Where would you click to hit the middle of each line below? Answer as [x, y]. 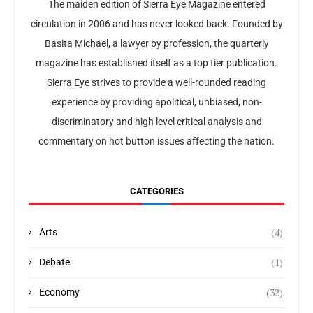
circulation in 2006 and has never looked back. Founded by [156, 23]
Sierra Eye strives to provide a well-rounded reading [156, 82]
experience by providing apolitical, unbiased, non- [156, 102]
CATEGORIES [156, 191]
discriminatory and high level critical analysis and [156, 121]
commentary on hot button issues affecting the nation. [156, 141]
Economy [59, 292]
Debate [54, 262]
